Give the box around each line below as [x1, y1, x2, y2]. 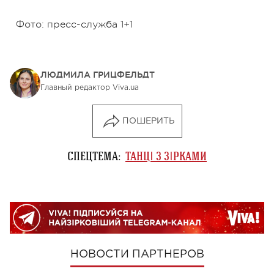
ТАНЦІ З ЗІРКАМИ [125, 149, 207, 163]
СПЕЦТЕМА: [67, 149, 120, 163]
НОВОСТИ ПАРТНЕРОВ [70, 249, 204, 259]
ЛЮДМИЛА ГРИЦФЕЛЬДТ [40, 70, 155, 80]
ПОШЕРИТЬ [122, 117, 174, 125]
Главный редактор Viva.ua [40, 84, 139, 92]
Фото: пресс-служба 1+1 [16, 19, 133, 31]
